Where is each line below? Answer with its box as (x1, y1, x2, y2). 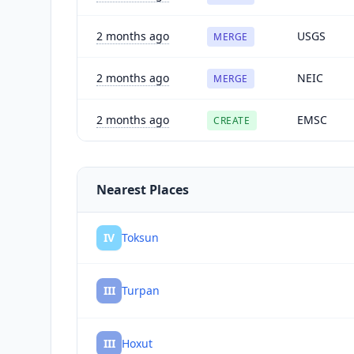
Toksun (122, 229, 159, 245)
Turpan (122, 282, 160, 298)
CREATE (213, 113, 250, 127)
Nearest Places (96, 180, 189, 198)
